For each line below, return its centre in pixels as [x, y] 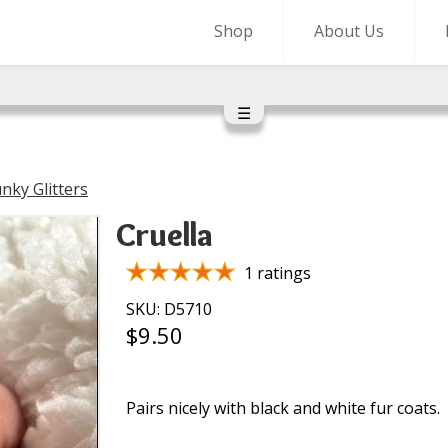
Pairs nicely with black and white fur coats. [283, 408]
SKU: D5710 [169, 309]
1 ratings [277, 273]
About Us [349, 31]
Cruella [164, 234]
